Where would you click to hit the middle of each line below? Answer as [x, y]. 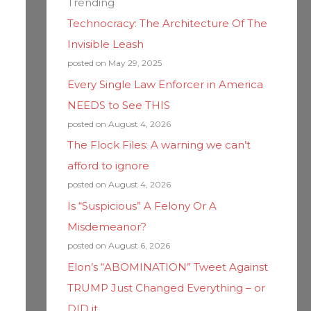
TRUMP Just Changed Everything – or [166, 287]
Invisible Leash [105, 44]
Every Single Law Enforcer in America [165, 84]
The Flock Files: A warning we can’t [159, 145]
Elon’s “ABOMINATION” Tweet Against [167, 267]
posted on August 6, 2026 [118, 245]
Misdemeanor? [107, 227]
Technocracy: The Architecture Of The [167, 23]
